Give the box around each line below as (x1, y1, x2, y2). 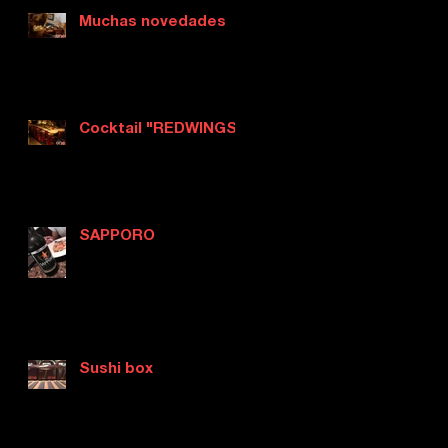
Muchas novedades (79, 14, 226, 30)
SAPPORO (79, 228, 155, 244)
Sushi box (79, 361, 153, 377)
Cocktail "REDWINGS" (79, 121, 244, 137)
